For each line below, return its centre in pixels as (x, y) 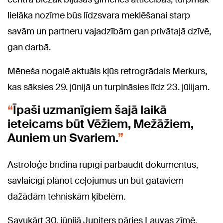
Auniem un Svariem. (63, 138)
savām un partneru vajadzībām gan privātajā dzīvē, (109, 32)
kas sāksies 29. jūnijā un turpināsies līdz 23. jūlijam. (109, 87)
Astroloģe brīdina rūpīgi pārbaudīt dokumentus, (103, 165)
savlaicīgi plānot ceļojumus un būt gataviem (96, 181)
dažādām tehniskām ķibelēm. (66, 197)
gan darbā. (29, 48)
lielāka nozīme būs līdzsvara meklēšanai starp (99, 16)
